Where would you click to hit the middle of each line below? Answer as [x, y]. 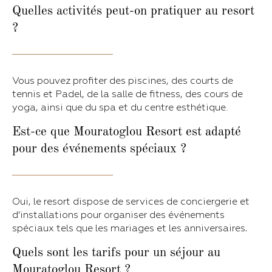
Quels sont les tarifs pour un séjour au [116, 253]
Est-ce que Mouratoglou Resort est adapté [127, 132]
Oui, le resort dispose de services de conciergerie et [131, 201]
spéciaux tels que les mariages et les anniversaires [129, 228]
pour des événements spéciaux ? [99, 149]
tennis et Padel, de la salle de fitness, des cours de [127, 94]
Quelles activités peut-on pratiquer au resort [133, 11]
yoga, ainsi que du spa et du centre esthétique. [120, 107]
